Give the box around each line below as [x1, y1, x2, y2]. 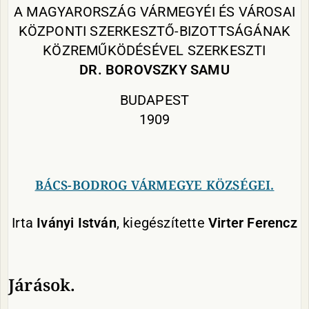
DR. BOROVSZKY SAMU [79, 61, 230, 78]
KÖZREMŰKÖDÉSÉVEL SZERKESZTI [43, 42, 266, 59]
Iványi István [37, 215, 117, 231]
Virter [208, 215, 244, 231]
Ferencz [243, 215, 297, 231]
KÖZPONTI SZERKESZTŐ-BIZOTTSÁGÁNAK [18, 23, 291, 39]
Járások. [8, 273, 76, 296]
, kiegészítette [116, 215, 208, 231]
